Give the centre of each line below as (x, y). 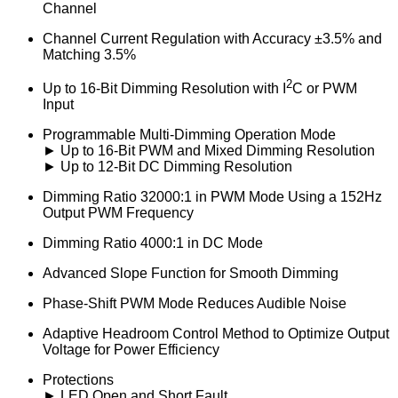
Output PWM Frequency (118, 212)
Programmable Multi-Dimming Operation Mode (189, 134)
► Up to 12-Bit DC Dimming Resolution (167, 166)
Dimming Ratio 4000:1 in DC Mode (153, 243)
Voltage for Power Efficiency (131, 349)
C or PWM (325, 88)
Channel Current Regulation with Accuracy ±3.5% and (212, 38)
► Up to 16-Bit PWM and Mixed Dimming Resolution (209, 150)
